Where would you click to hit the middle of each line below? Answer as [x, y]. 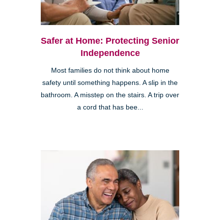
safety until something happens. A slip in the [110, 82]
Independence [110, 53]
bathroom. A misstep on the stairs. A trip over [110, 95]
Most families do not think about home [110, 70]
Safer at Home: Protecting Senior [110, 41]
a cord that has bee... [110, 107]
